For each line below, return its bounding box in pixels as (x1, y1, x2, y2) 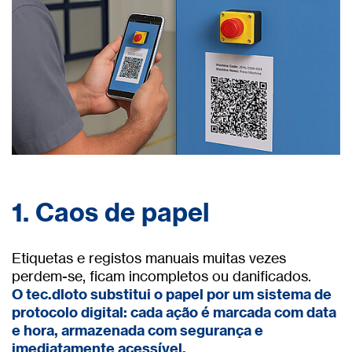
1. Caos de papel (12, 196, 209, 229)
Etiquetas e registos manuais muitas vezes (12, 249, 286, 267)
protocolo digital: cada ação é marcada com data (12, 303, 336, 322)
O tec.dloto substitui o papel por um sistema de (12, 285, 332, 304)
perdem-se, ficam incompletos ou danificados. (12, 267, 311, 285)
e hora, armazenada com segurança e (12, 321, 263, 340)
